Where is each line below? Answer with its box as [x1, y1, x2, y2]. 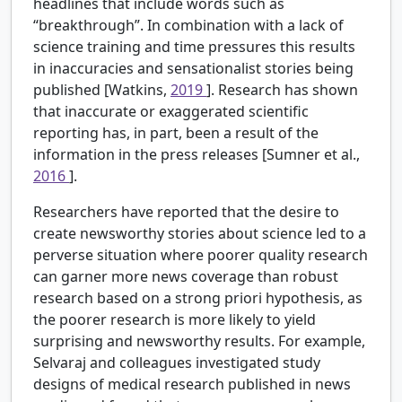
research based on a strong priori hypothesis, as [33, 288, 363, 309]
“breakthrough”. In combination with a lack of [33, 15, 344, 36]
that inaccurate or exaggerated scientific [33, 101, 309, 122]
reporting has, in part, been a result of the [33, 123, 319, 144]
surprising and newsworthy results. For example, [33, 331, 365, 352]
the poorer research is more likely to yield [33, 310, 316, 330]
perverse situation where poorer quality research [33, 245, 368, 266]
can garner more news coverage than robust [33, 267, 338, 287]
